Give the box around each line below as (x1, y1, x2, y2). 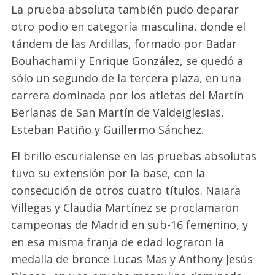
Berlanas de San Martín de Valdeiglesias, (11, 104, 225, 120)
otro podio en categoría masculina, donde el (11, 18, 246, 34)
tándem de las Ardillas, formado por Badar (11, 36, 238, 51)
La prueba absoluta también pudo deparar (11, 1, 239, 17)
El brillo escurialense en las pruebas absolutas (11, 148, 257, 163)
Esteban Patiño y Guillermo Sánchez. (11, 122, 204, 137)
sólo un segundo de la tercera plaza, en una (11, 70, 242, 85)
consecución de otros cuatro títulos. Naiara (11, 182, 241, 198)
